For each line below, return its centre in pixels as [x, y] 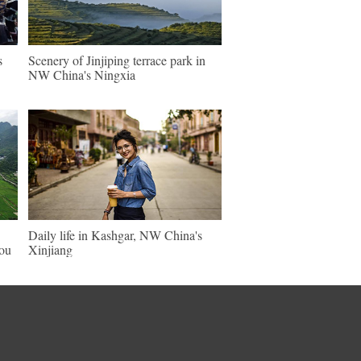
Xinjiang [50, 249]
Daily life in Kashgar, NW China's [115, 235]
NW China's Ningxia [82, 75]
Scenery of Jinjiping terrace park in [117, 60]
